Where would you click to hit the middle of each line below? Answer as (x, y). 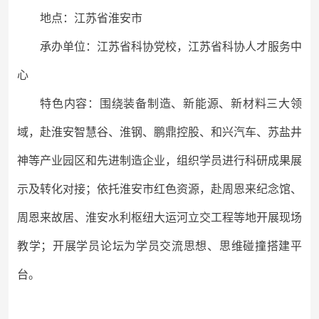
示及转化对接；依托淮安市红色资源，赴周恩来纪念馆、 (159, 189)
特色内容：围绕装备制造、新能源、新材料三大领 (171, 104)
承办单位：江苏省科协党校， (114, 47)
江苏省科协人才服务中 (245, 47)
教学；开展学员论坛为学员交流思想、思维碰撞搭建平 (159, 246)
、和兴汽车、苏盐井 (251, 132)
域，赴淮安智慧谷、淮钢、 (85, 132)
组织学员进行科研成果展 (239, 161)
